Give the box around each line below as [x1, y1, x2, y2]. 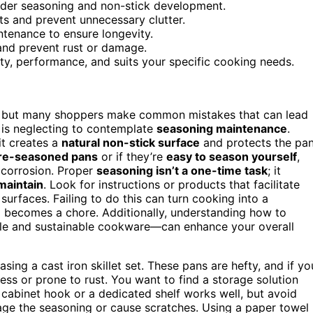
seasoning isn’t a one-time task [96, 163, 268, 177]
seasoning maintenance [156, 121, 287, 136]
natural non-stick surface [61, 135, 200, 150]
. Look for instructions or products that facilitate [43, 177, 300, 191]
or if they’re [98, 149, 166, 163]
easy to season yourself [166, 149, 297, 163]
